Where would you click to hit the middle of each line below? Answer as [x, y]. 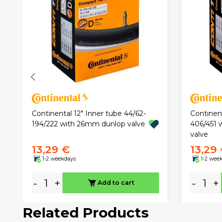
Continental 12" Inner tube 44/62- [88, 114]
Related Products [86, 212]
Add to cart [116, 183]
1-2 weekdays [59, 159]
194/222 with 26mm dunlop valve [88, 124]
